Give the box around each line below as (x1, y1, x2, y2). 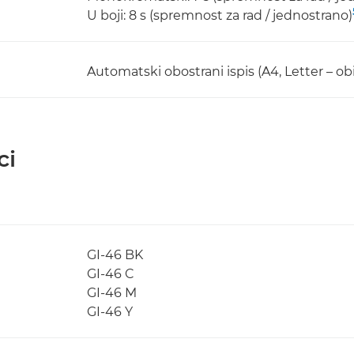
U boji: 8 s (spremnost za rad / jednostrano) (87, 8, 352, 23)
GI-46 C (87, 266, 134, 281)
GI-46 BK (87, 247, 143, 262)
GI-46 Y (87, 304, 133, 319)
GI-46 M (87, 285, 137, 300)
